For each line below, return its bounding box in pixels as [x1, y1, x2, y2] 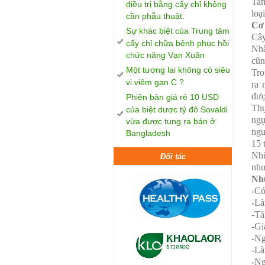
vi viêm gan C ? [126, 77, 184, 86]
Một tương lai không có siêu [126, 65, 230, 75]
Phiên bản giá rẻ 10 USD [126, 92, 219, 102]
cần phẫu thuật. [126, 11, 185, 20]
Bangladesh [126, 128, 170, 137]
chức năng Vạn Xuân [126, 50, 205, 59]
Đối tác [160, 151, 186, 161]
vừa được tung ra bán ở [126, 117, 215, 125]
